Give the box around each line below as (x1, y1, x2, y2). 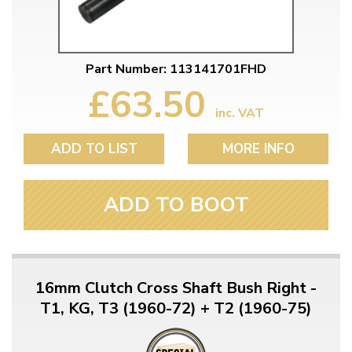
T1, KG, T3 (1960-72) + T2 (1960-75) (40, 297, 312, 319)
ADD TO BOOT (103, 190, 249, 218)
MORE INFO (222, 139, 295, 158)
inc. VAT (215, 104, 264, 122)
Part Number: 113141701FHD (86, 60, 266, 78)
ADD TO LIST (50, 139, 137, 158)
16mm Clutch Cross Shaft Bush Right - (35, 277, 317, 299)
